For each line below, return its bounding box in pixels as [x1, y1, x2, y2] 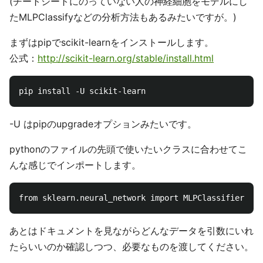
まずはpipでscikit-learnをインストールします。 [9, 36, 214, 49]
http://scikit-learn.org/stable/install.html [38, 52, 214, 65]
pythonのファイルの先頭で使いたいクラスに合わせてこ [9, 143, 247, 156]
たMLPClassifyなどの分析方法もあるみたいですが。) [9, 11, 237, 23]
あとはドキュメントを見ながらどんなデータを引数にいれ [9, 225, 254, 237]
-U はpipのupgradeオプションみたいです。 [9, 118, 197, 130]
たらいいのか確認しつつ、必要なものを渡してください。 [9, 241, 254, 253]
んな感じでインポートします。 [9, 159, 141, 171]
